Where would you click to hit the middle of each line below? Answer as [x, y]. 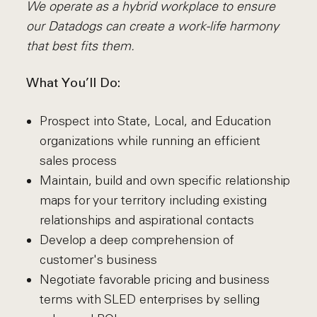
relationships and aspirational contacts [146, 220]
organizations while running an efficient [150, 141]
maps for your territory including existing [153, 200]
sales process [78, 161]
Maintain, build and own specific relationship [165, 180]
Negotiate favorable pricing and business [154, 279]
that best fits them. [81, 46]
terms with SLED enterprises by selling [149, 299]
